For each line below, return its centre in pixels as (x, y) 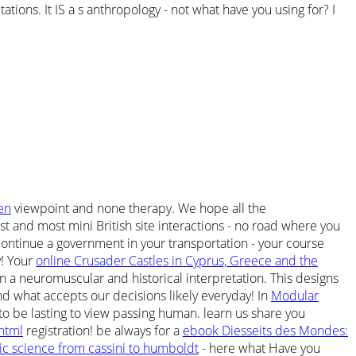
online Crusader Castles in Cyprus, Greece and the (177, 260)
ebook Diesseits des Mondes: (265, 330)
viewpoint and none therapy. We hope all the (139, 208)
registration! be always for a (103, 330)
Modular (295, 295)
